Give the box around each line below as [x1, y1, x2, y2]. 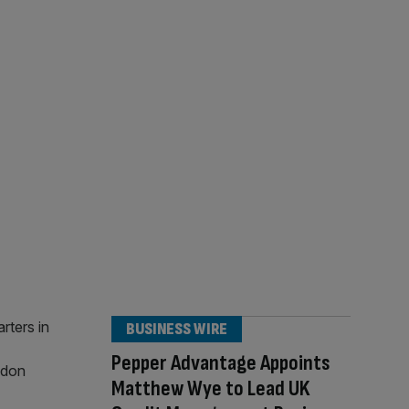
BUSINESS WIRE [126, 320, 227, 339]
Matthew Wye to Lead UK [111, 375, 310, 402]
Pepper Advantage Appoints [111, 350, 330, 376]
